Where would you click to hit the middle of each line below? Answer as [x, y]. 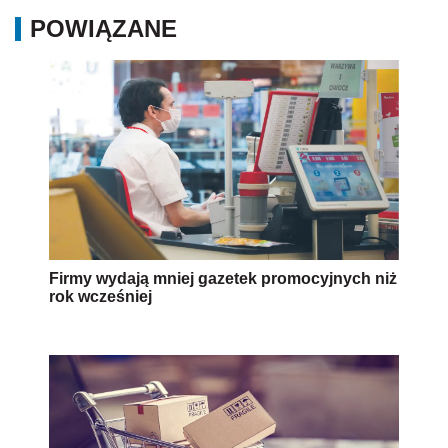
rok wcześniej [100, 297]
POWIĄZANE [103, 29]
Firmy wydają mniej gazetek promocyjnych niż [223, 279]
